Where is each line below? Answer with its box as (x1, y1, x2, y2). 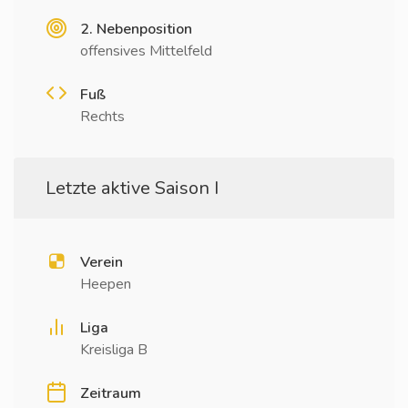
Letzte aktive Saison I (46, 176, 219, 200)
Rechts (80, 107, 125, 127)
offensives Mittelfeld (80, 41, 212, 61)
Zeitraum (80, 383, 141, 403)
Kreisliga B (80, 340, 148, 360)
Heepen (80, 274, 131, 294)
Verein (80, 252, 123, 272)
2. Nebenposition (80, 19, 192, 39)
